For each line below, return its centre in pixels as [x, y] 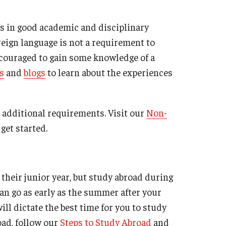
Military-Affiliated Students [166, 12]
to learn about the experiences [109, 72]
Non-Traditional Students [163, 27]
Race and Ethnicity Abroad [165, 42]
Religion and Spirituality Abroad [173, 57]
